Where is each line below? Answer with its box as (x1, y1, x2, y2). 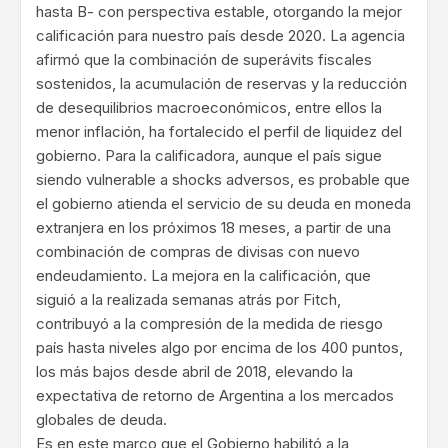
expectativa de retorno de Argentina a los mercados (36, 386, 394, 406)
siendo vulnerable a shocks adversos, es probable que (36, 170, 410, 190)
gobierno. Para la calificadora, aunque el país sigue (36, 146, 382, 166)
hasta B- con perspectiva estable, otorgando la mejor (36, 2, 402, 22)
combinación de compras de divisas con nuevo (36, 242, 360, 262)
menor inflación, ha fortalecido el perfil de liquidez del (36, 122, 402, 142)
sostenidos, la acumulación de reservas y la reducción (36, 74, 407, 94)
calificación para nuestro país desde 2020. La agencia (36, 26, 405, 46)
